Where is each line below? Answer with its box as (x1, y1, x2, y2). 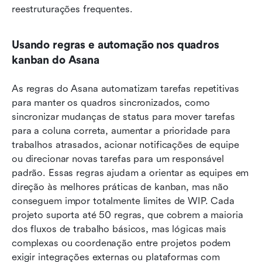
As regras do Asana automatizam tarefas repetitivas (12, 83, 239, 95)
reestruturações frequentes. (12, 4, 133, 15)
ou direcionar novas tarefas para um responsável (12, 153, 224, 165)
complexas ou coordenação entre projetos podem (12, 237, 231, 249)
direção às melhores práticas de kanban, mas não (12, 181, 229, 193)
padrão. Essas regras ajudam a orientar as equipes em (12, 167, 249, 179)
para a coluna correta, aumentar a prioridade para (12, 125, 230, 137)
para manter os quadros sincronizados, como (12, 97, 210, 109)
